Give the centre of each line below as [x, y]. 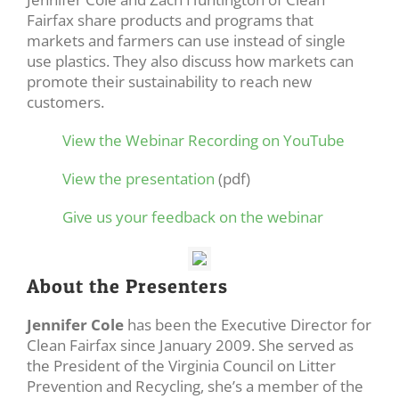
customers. [65, 102]
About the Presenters [127, 285]
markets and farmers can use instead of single [186, 40]
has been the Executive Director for [248, 325]
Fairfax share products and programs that [170, 20]
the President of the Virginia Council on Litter [181, 366]
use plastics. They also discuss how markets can [190, 61]
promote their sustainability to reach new [169, 81]
